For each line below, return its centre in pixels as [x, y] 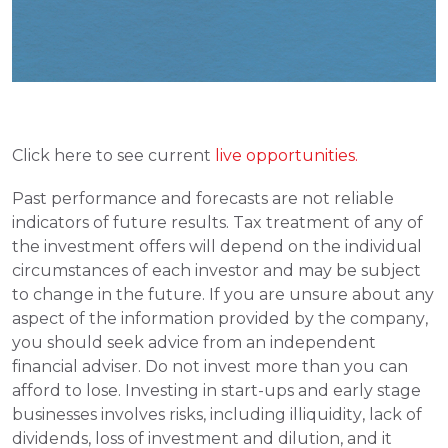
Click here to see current [111, 155]
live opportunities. [286, 155]
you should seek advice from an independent [194, 342]
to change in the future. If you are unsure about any [223, 294]
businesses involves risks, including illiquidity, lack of [217, 414]
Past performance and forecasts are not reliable [203, 198]
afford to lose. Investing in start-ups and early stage [216, 390]
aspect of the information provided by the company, [220, 318]
